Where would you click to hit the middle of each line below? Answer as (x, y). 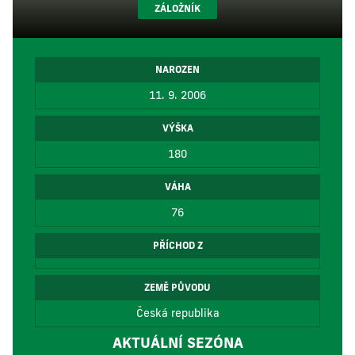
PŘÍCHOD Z (177, 245)
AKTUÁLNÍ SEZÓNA (177, 342)
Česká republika (177, 313)
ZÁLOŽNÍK (177, 8)
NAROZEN (177, 69)
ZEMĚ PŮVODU (177, 287)
